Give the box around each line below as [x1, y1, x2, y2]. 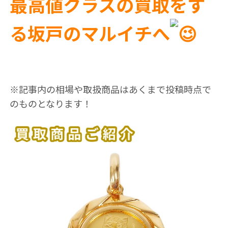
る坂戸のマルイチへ [9, 20, 170, 46]
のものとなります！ [9, 97, 92, 110]
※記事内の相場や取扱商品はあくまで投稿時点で [9, 82, 211, 96]
